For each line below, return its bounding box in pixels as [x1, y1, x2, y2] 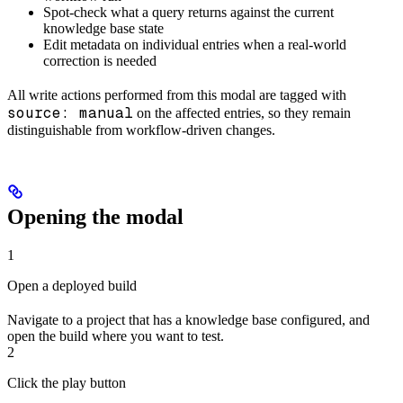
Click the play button [7, 374, 126, 390]
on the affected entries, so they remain [133, 104, 351, 121]
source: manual [7, 103, 133, 122]
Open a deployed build [7, 277, 137, 293]
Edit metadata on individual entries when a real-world [43, 36, 346, 52]
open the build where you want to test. [7, 327, 224, 344]
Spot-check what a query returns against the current [43, 4, 334, 20]
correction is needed [43, 52, 157, 68]
